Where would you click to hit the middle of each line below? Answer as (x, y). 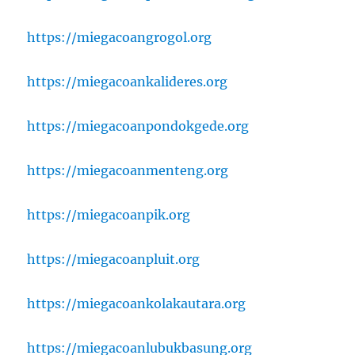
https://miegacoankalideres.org (128, 81)
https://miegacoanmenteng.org (128, 170)
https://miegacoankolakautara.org (137, 303)
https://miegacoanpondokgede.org (138, 126)
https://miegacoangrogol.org (120, 37)
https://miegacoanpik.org (109, 214)
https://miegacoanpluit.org (114, 259)
